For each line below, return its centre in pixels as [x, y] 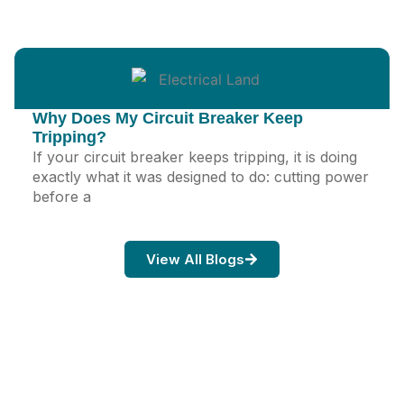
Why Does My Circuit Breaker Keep [168, 118]
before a [62, 196]
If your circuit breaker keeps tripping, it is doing [195, 156]
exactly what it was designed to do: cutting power [201, 176]
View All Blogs [195, 259]
